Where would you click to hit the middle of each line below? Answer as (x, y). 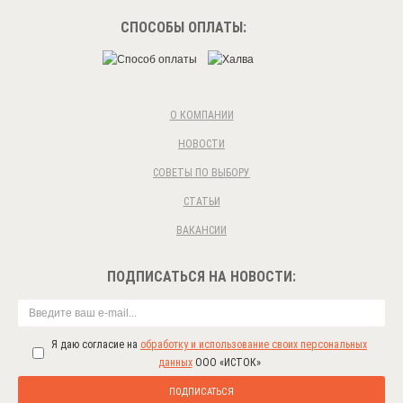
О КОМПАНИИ (201, 115)
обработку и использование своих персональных (254, 344)
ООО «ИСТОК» (226, 362)
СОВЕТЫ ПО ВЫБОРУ (201, 172)
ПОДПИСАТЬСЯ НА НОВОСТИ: (201, 276)
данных (175, 362)
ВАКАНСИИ (201, 230)
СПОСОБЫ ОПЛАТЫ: (183, 27)
